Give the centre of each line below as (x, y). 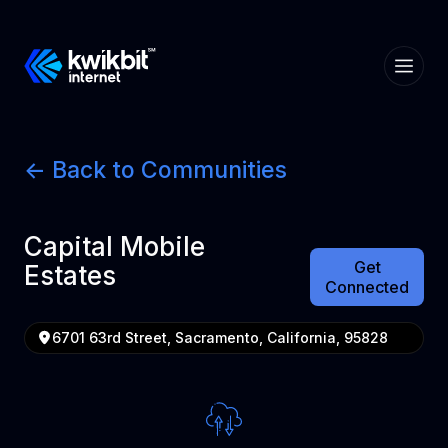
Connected (367, 287)
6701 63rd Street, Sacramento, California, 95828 (220, 337)
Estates (70, 275)
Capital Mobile (114, 246)
